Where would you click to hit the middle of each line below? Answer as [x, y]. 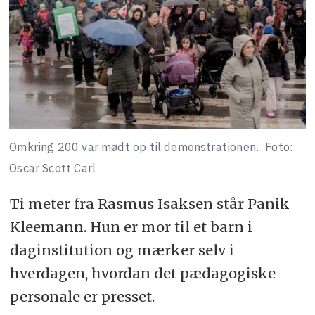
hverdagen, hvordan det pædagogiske [142, 274]
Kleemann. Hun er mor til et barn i [131, 227]
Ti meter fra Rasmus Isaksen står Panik [149, 204]
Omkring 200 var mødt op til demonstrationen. [134, 147]
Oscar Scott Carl [53, 168]
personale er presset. [82, 297]
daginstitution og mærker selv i [122, 250]
